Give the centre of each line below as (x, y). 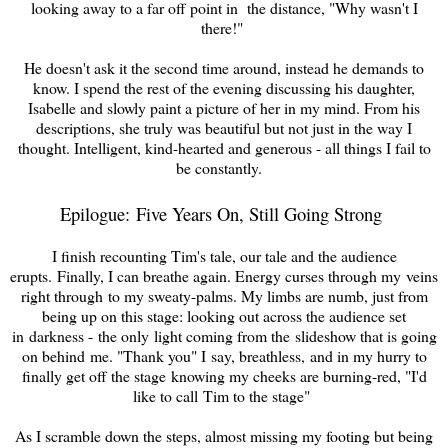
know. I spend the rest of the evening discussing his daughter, (224, 87)
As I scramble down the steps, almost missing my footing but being (224, 435)
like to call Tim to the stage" (221, 395)
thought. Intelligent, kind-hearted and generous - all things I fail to (224, 147)
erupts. (31, 275)
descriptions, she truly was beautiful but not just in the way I (224, 127)
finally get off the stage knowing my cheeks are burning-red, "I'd (224, 375)
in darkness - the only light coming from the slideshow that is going (224, 335)
